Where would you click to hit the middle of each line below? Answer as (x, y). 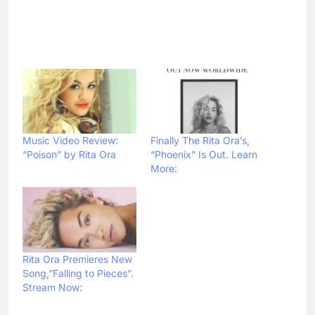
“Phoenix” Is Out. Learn (204, 155)
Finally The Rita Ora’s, (200, 141)
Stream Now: (52, 287)
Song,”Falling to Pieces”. (78, 273)
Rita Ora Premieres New (77, 259)
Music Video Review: (70, 141)
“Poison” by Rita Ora (69, 155)
